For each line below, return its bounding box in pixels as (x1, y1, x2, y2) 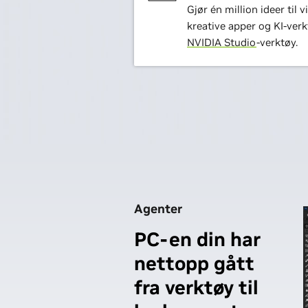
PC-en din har (134, 228, 261, 252)
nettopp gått (134, 252, 254, 276)
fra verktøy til (134, 276, 258, 300)
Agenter (134, 201, 182, 217)
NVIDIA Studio (186, 36, 256, 49)
